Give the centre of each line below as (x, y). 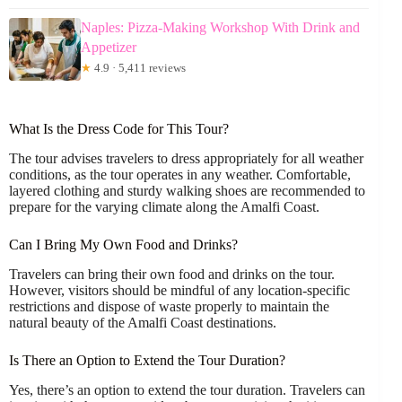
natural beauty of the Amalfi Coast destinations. (143, 323)
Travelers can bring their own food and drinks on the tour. (172, 274)
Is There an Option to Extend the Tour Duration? (147, 360)
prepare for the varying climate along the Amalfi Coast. (164, 207)
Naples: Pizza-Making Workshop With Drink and (220, 28)
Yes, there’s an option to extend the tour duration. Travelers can (187, 389)
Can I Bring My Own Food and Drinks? (123, 245)
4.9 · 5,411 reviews (139, 68)
